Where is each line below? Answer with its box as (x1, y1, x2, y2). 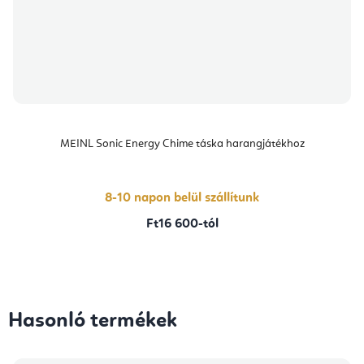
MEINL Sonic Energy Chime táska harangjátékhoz (59, 138, 305, 150)
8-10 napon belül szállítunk (105, 192, 259, 206)
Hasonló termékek (8, 310, 177, 332)
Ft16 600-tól (145, 218, 219, 232)
